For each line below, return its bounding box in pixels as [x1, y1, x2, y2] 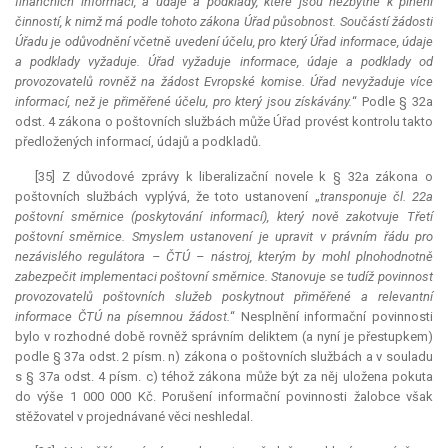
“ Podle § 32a [352, 94, 434, 110]
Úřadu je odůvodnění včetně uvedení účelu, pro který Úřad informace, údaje [15, 34, 433, 50]
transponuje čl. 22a [319, 189, 433, 205]
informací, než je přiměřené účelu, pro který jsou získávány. [15, 94, 353, 110]
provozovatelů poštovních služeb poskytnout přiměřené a [15, 289, 378, 305]
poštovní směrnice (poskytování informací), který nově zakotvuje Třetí [15, 209, 433, 225]
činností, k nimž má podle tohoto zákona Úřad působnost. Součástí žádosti [15, 14, 433, 30]
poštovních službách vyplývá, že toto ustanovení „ [15, 189, 320, 205]
